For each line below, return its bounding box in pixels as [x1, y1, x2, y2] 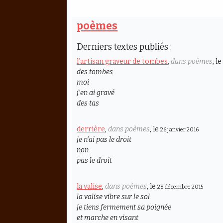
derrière [77, 125, 106, 134]
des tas [77, 99, 100, 108]
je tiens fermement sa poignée [77, 203, 172, 212]
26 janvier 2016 [160, 126, 199, 133]
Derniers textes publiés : [77, 42, 172, 53]
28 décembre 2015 [157, 184, 204, 191]
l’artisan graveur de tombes [77, 57, 168, 66]
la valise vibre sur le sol [77, 193, 150, 202]
